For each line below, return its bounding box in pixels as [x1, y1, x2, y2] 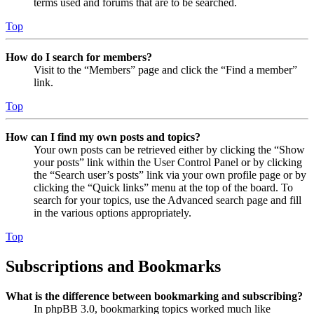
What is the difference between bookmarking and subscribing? [6, 290, 303, 302]
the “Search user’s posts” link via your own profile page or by [34, 169, 306, 182]
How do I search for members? [6, 51, 152, 64]
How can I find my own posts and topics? [6, 131, 200, 144]
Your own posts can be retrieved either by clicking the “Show [34, 144, 305, 156]
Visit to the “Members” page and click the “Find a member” [34, 64, 297, 76]
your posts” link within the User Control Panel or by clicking [34, 156, 302, 169]
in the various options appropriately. [34, 207, 191, 219]
